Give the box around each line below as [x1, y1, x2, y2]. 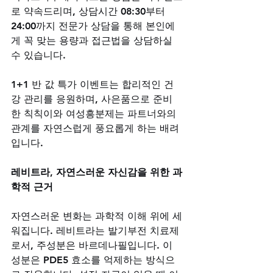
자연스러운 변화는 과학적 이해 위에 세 [11, 210, 182, 222]
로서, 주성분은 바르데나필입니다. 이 [11, 239, 175, 251]
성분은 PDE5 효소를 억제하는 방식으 [11, 253, 175, 266]
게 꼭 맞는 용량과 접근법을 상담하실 [11, 34, 175, 46]
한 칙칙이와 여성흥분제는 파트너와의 [11, 107, 179, 119]
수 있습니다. [11, 49, 69, 61]
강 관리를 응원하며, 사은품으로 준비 [11, 93, 172, 105]
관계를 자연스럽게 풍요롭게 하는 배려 [11, 122, 179, 134]
